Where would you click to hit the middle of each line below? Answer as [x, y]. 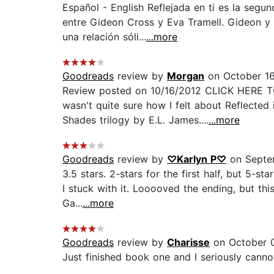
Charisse [188, 243]
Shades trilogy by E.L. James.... [135, 120]
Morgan [186, 76]
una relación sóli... [104, 37]
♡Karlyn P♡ [197, 159]
